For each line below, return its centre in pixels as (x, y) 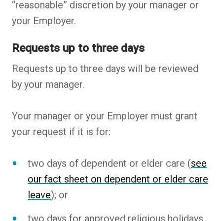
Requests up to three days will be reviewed (105, 69)
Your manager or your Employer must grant (105, 116)
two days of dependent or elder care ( (109, 164)
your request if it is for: (61, 132)
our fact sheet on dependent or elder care (118, 179)
